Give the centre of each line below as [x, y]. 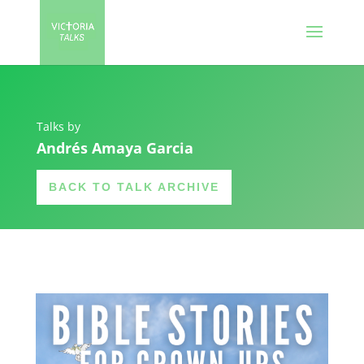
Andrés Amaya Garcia [115, 148]
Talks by [58, 126]
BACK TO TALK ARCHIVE [134, 187]
